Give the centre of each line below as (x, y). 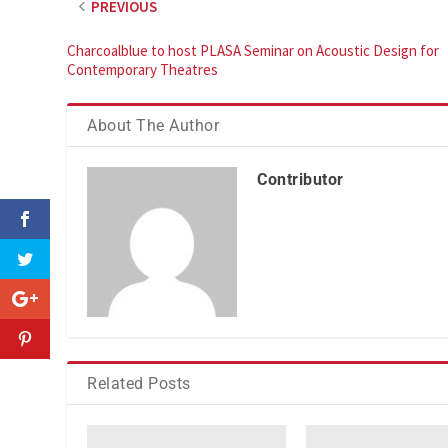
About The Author (153, 125)
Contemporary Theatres (143, 69)
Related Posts (139, 383)
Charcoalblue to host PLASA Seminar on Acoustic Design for (253, 50)
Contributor (300, 179)
